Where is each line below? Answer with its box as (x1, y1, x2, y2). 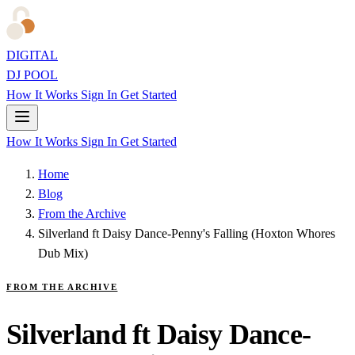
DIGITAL (6, 48, 58, 62)
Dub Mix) (38, 246, 88, 260)
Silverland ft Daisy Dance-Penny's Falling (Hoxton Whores (38, 227, 335, 240)
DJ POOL (6, 68, 58, 82)
